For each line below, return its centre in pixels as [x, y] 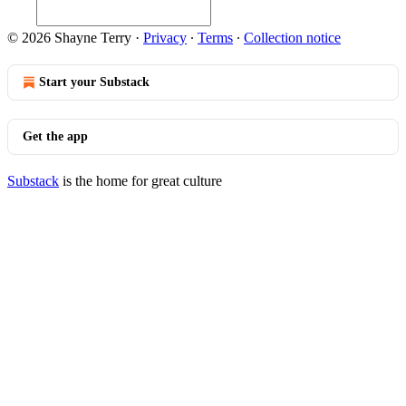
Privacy [165, 38]
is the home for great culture [140, 181]
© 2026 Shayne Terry [69, 38]
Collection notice [292, 38]
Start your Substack [94, 82]
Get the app [55, 136]
